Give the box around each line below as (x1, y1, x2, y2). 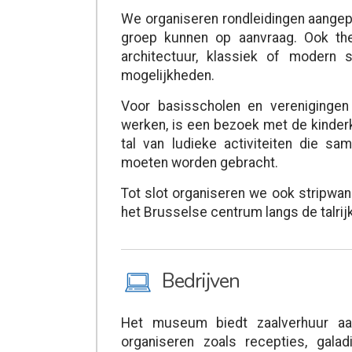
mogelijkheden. (121, 68, 214, 84)
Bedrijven (162, 266, 240, 295)
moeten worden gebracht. (121, 155, 278, 171)
